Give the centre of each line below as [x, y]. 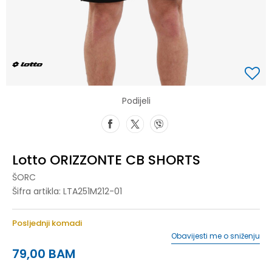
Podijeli [136, 100]
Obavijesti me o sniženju [216, 236]
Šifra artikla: [38, 191]
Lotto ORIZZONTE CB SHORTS [106, 160]
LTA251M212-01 [93, 191]
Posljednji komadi [47, 223]
